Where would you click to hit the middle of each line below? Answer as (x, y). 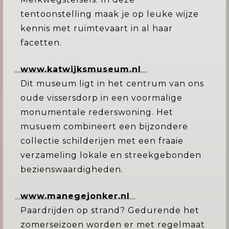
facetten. (41, 43)
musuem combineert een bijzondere (104, 127)
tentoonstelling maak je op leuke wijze (110, 14)
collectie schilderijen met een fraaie (102, 141)
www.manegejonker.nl (75, 196)
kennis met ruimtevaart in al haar (97, 28)
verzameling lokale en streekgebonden (111, 155)
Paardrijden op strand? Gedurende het (110, 210)
